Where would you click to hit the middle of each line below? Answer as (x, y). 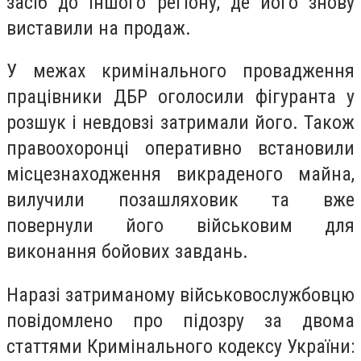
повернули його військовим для (180, 226)
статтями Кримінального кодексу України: (180, 346)
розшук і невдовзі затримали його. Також (180, 123)
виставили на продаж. (99, 28)
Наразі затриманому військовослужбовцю (180, 295)
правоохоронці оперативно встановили (180, 149)
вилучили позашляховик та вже (180, 200)
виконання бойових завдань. (127, 252)
